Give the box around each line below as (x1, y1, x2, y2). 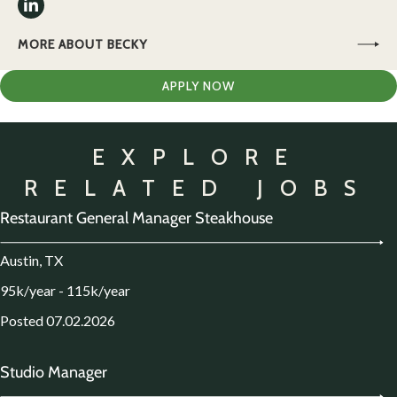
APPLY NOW (161, 78, 236, 95)
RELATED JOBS (24, 175, 373, 202)
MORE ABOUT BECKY (18, 36, 147, 53)
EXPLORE (92, 144, 305, 171)
